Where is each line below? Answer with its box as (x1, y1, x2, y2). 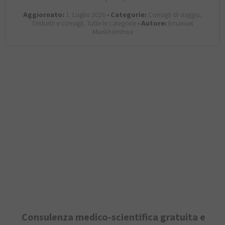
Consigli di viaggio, (146, 9, 202, 20)
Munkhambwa (92, 26, 133, 37)
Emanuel (166, 18, 193, 29)
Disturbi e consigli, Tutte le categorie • (32, 18, 141, 29)
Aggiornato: (23, 9, 64, 20)
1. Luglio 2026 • (64, 9, 110, 20)
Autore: (141, 18, 167, 29)
